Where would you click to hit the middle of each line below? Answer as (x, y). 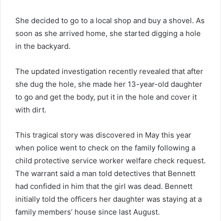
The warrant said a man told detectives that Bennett (105, 173)
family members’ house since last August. (88, 212)
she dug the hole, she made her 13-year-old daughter (109, 84)
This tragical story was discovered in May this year (103, 135)
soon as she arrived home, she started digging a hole (108, 33)
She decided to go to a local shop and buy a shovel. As (110, 20)
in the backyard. (43, 46)
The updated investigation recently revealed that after (109, 71)
